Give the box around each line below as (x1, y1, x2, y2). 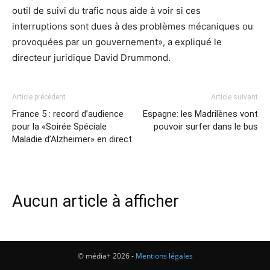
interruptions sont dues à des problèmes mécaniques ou (12, 20, 253, 32)
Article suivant (211, 93, 258, 101)
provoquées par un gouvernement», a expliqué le (12, 36, 222, 48)
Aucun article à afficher (12, 192, 179, 211)
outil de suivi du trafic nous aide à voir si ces (12, 5, 201, 16)
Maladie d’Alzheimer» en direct (12, 134, 132, 145)
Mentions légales (135, 251, 193, 261)
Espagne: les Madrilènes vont (143, 108, 258, 119)
